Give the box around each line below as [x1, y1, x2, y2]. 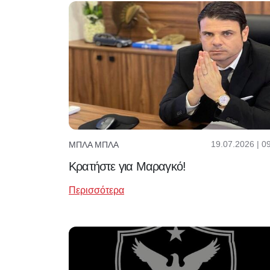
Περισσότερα [69, 185, 124, 196]
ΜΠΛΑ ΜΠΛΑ [69, 139, 119, 149]
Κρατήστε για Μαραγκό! [69, 160, 186, 174]
